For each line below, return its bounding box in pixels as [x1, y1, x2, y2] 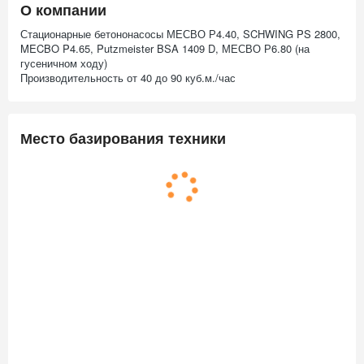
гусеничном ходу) [20, 55, 107, 71]
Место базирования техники [20, 128, 226, 149]
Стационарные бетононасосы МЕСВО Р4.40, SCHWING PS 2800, [20, 26, 340, 41]
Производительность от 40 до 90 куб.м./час [20, 70, 236, 85]
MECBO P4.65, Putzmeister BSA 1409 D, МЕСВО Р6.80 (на [20, 41, 310, 56]
